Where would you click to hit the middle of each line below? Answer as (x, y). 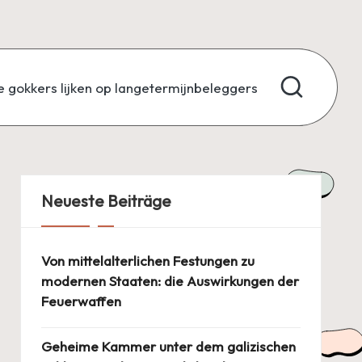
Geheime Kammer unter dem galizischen (168, 346)
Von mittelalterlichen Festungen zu (147, 261)
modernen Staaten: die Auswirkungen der (170, 281)
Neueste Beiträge (106, 201)
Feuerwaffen (81, 301)
